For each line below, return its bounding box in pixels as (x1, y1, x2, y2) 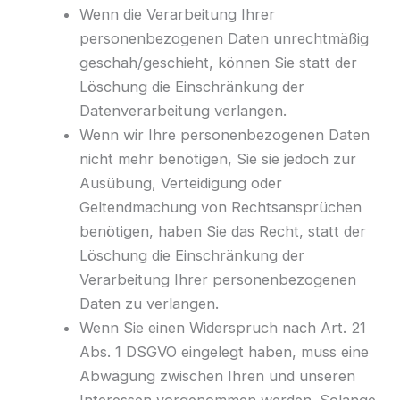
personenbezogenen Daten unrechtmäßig (79, 29, 370, 48)
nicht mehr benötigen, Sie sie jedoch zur (79, 150, 357, 169)
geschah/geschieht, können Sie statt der (79, 54, 358, 72)
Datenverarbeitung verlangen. (79, 102, 287, 121)
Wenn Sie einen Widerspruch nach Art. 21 (79, 319, 367, 337)
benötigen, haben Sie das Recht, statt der (79, 222, 367, 241)
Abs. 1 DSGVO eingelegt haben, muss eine (79, 343, 370, 362)
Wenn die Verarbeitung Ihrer (79, 5, 276, 24)
